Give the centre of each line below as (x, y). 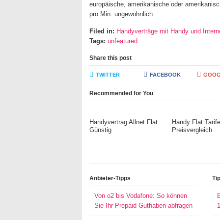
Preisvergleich (192, 130)
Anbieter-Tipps (110, 178)
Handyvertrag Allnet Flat (124, 122)
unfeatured (123, 41)
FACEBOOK (165, 75)
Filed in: (102, 31)
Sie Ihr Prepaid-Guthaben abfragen (143, 206)
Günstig (100, 130)
